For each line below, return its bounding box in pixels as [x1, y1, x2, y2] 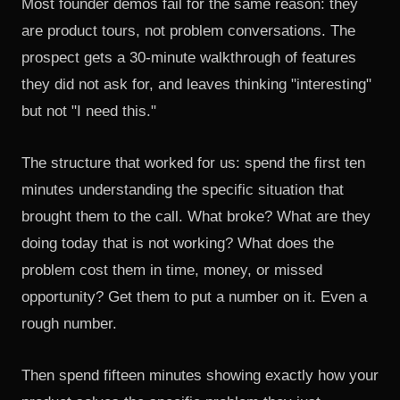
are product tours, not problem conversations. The [21, 22, 355, 39]
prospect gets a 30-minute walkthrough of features [21, 49, 356, 66]
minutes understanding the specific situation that [21, 181, 344, 198]
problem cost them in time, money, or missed [21, 262, 322, 279]
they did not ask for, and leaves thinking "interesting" [21, 76, 371, 93]
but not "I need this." [21, 103, 156, 120]
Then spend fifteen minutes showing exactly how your [21, 367, 379, 384]
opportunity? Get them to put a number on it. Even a [21, 288, 367, 305]
